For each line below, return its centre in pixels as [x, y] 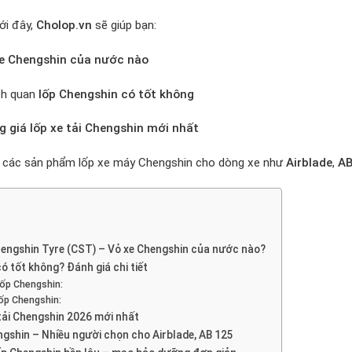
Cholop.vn [64, 26]
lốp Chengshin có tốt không [116, 94]
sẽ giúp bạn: [124, 26]
